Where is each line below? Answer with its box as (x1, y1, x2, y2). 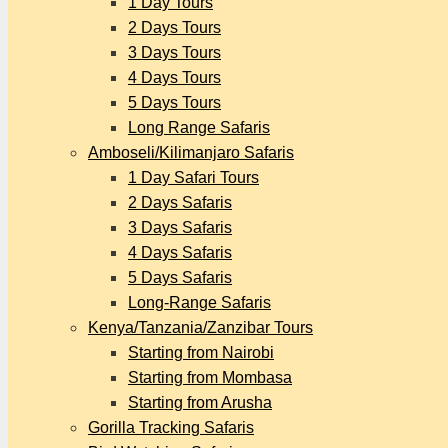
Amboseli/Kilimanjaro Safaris (88, 144, 294, 161)
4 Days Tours (128, 69, 221, 86)
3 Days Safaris (128, 219, 232, 236)
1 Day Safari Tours (128, 169, 259, 186)
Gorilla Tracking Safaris (88, 419, 254, 436)
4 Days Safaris (128, 244, 232, 261)
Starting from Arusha (128, 394, 272, 411)
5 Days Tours (128, 94, 221, 111)
